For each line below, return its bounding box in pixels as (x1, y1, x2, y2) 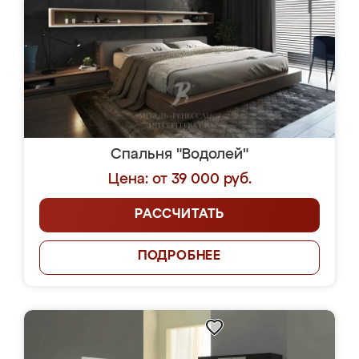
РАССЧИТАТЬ (135, 208, 224, 221)
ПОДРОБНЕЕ (137, 250, 222, 263)
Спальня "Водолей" (111, 147, 248, 162)
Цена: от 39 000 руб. (107, 172, 252, 187)
